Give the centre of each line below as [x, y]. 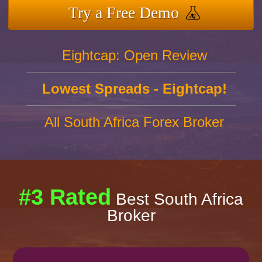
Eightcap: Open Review [134, 56]
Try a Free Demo [124, 13]
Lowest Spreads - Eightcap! [134, 89]
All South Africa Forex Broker [135, 122]
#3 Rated [65, 197]
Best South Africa [177, 199]
